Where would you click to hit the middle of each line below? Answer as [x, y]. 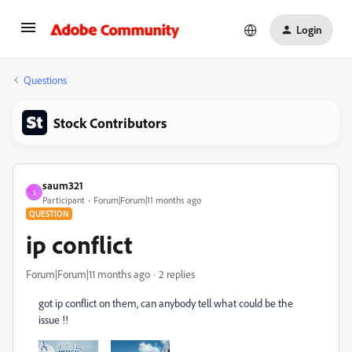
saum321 [63, 185]
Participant [64, 200]
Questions [45, 80]
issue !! [53, 319]
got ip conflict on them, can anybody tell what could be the [166, 303]
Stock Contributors [110, 123]
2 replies [177, 274]
